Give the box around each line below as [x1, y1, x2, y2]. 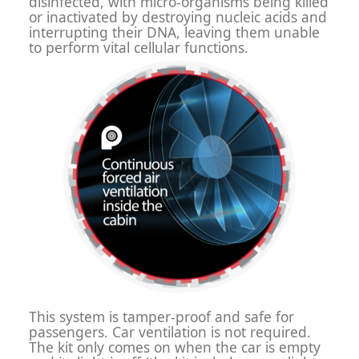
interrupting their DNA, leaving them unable [29, 22, 320, 42]
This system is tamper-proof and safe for [29, 307, 294, 327]
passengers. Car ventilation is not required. [29, 322, 311, 342]
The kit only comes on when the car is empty [29, 337, 321, 357]
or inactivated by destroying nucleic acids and [29, 7, 327, 27]
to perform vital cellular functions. [29, 38, 248, 58]
